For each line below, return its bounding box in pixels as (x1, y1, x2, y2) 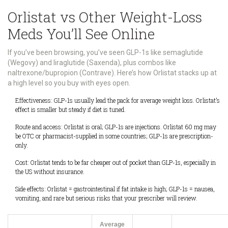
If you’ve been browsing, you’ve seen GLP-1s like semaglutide (8, 48, 203, 57)
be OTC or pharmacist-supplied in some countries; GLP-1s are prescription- (15, 132, 213, 140)
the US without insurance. (15, 167, 84, 176)
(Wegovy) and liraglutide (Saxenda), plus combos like (8, 59, 176, 67)
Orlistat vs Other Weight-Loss (8, 8, 202, 27)
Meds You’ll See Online (8, 24, 155, 44)
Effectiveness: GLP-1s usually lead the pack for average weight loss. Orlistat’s (15, 96, 220, 105)
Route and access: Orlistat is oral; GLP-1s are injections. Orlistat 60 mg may (15, 123, 216, 131)
